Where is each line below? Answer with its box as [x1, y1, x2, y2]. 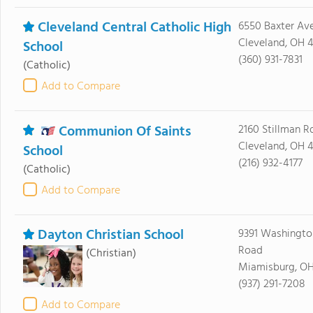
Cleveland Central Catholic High [37, 17, 231, 39]
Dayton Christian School [37, 224, 184, 247]
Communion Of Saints [58, 121, 191, 143]
